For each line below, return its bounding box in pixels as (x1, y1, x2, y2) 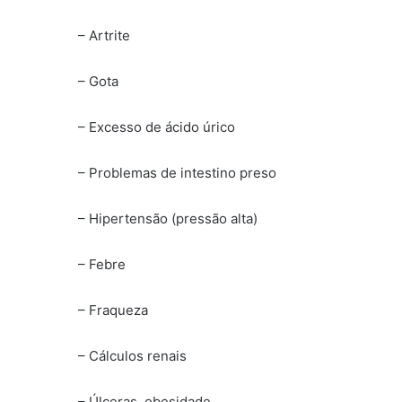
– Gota (78, 73, 118, 91)
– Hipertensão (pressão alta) (78, 210, 258, 228)
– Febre (78, 256, 126, 274)
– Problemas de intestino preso (78, 164, 276, 182)
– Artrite (78, 27, 130, 45)
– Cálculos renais (78, 347, 187, 365)
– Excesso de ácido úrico (78, 118, 235, 136)
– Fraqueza (78, 301, 148, 319)
